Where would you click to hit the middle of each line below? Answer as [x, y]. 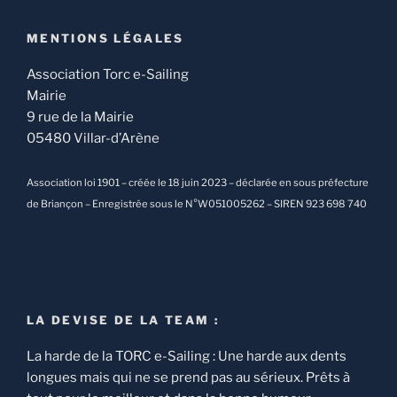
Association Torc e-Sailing [108, 74]
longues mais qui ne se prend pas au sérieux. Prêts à [188, 377]
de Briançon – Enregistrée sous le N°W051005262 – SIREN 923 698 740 [197, 204]
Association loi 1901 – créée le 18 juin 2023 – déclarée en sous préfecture [198, 183]
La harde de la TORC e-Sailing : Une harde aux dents [187, 356]
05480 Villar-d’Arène [93, 138]
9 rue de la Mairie [80, 117]
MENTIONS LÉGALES [105, 39]
